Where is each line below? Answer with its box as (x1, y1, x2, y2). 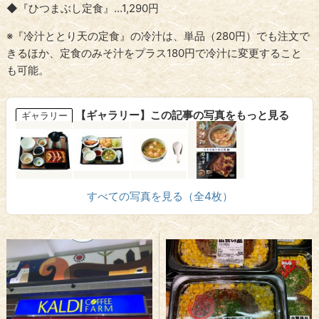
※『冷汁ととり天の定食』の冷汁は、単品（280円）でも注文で (6, 28, 310, 43)
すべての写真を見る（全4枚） (86, 189, 233, 203)
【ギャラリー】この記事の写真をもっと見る (75, 108, 289, 122)
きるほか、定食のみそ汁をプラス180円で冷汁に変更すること (6, 46, 303, 60)
